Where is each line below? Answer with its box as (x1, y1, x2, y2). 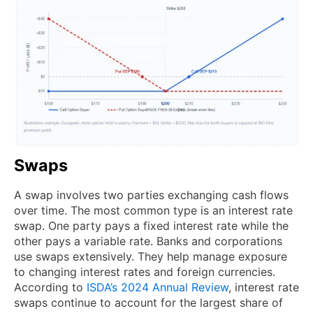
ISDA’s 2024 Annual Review (87, 279, 228, 294)
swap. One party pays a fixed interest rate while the (14, 218, 289, 233)
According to (14, 279, 87, 294)
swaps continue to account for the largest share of (14, 295, 283, 310)
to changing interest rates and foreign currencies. (14, 264, 275, 279)
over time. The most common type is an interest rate (14, 203, 293, 217)
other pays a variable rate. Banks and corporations (14, 233, 282, 248)
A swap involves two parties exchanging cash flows (14, 187, 289, 202)
